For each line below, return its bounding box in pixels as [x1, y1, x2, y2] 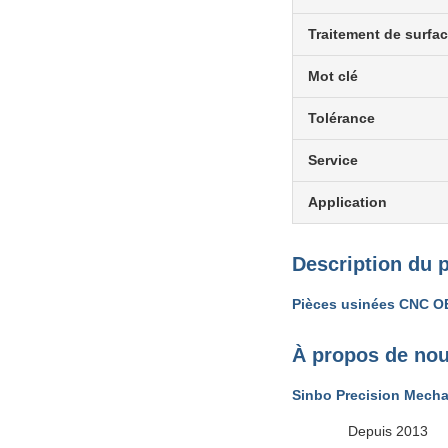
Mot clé [308, 68, 358, 84]
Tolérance [308, 110, 375, 126]
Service [308, 152, 358, 168]
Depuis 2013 [348, 423, 428, 439]
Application [308, 194, 387, 210]
